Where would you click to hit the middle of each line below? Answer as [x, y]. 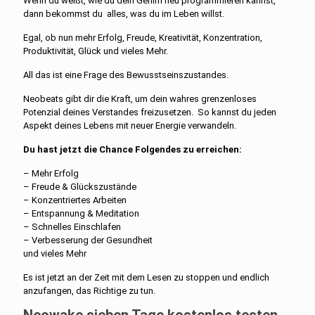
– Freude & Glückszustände [80, 186]
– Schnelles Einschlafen [72, 226]
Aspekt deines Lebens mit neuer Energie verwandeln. [130, 125]
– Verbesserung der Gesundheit [88, 240]
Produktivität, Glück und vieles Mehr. [96, 51]
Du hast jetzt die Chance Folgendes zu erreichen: [133, 149]
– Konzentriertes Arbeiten [75, 200]
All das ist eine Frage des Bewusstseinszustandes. [126, 75]
